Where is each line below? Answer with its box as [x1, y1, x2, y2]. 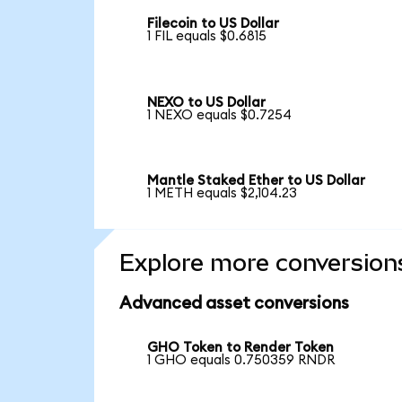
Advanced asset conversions [118, 295, 349, 313]
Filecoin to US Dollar [147, 17, 280, 31]
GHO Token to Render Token [147, 341, 335, 355]
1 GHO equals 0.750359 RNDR [147, 354, 336, 368]
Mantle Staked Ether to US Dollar [147, 174, 366, 188]
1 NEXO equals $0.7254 [147, 108, 293, 122]
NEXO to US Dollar [147, 95, 267, 109]
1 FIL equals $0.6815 [147, 30, 267, 44]
